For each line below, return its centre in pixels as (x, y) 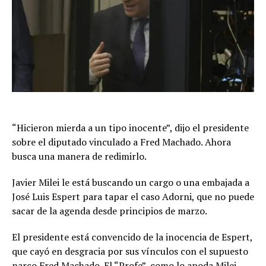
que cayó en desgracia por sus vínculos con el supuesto (130, 251)
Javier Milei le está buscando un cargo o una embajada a (131, 183)
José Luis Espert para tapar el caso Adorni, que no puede (133, 197)
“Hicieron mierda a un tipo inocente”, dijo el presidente (130, 128)
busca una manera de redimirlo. (79, 156)
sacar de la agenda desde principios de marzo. (110, 211)
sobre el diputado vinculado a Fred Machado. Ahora (121, 142)
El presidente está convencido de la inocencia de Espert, (132, 237)
